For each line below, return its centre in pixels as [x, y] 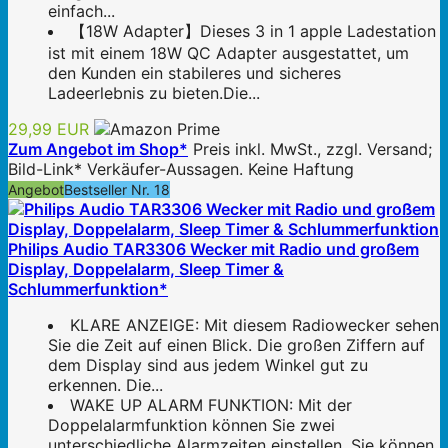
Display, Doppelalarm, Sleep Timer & [146, 269]
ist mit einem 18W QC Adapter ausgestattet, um [228, 53]
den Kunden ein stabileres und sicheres [194, 73]
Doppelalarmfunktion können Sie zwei [191, 425]
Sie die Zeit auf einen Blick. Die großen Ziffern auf [236, 345]
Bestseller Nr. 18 [117, 190]
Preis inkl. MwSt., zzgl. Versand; [312, 149]
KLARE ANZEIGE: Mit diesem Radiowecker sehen [254, 325]
